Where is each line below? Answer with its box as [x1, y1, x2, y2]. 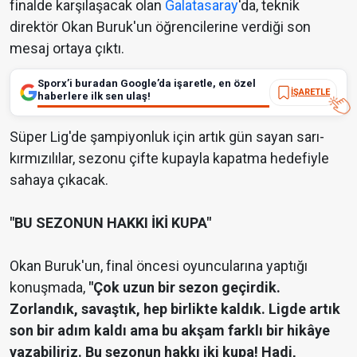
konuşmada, [10, 278, 88, 296]
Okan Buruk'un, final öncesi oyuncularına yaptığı [10, 257, 308, 274]
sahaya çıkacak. [10, 171, 108, 188]
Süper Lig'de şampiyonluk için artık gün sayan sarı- [10, 127, 324, 145]
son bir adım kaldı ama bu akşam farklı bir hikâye [10, 321, 330, 339]
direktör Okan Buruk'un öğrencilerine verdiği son [10, 18, 311, 35]
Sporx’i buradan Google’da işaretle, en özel [37, 76, 256, 89]
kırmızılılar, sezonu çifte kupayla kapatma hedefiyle [10, 149, 329, 167]
